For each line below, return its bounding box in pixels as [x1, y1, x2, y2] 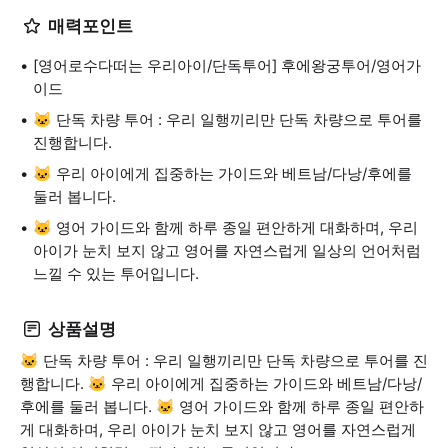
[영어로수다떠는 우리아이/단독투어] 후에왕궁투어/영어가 [33, 56, 421, 75]
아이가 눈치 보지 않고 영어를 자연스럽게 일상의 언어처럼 [33, 241, 421, 260]
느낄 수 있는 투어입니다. [33, 264, 199, 283]
